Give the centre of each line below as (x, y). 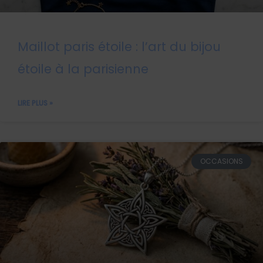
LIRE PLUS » (35, 103)
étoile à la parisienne (83, 69)
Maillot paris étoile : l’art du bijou (119, 46)
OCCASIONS (221, 161)
